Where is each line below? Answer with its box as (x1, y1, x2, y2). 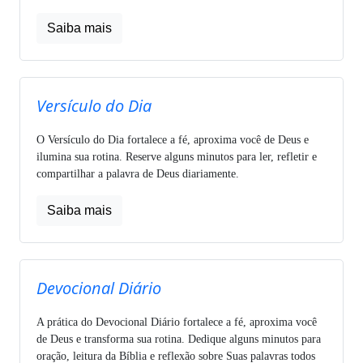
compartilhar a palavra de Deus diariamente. (36, 167, 239, 180)
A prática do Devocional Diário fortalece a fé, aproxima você (36, 315, 317, 328)
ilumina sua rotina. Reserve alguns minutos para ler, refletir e (36, 150, 317, 163)
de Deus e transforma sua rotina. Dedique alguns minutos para (36, 332, 321, 345)
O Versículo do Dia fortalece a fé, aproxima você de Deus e (36, 133, 309, 146)
